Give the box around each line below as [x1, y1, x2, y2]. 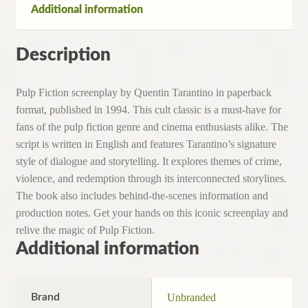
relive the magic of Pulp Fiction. [15, 224, 155, 236]
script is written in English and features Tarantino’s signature [15, 138, 276, 151]
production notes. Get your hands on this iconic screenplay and [15, 207, 288, 219]
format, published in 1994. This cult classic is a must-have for [15, 104, 281, 116]
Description [15, 46, 111, 65]
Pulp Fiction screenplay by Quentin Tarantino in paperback [15, 87, 272, 99]
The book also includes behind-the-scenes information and [15, 190, 268, 202]
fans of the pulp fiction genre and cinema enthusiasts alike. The [15, 121, 288, 133]
